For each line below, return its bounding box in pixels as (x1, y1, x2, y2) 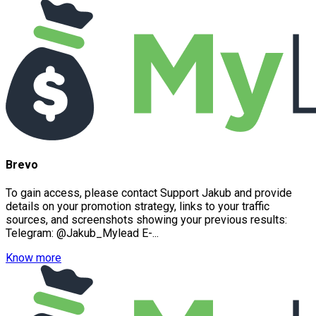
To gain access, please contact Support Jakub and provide (6, 186, 292, 200)
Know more (6, 251, 61, 265)
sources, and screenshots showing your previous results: (6, 213, 287, 227)
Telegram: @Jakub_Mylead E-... (6, 226, 159, 241)
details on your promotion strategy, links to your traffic (6, 200, 269, 214)
